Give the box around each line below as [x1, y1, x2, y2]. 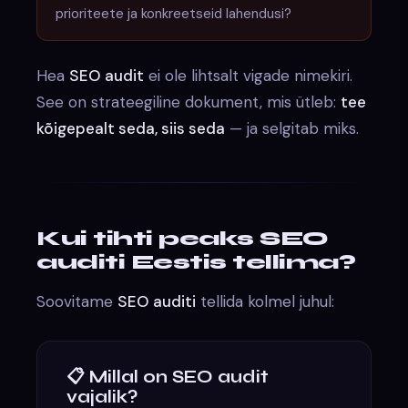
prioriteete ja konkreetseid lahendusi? [56, 4, 292, 23]
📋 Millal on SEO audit [66, 365, 270, 387]
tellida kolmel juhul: [196, 291, 335, 311]
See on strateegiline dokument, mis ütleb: [36, 91, 342, 112]
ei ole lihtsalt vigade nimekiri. [144, 65, 353, 86]
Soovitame [36, 291, 118, 311]
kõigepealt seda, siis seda [36, 117, 226, 138]
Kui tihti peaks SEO [36, 226, 329, 250]
